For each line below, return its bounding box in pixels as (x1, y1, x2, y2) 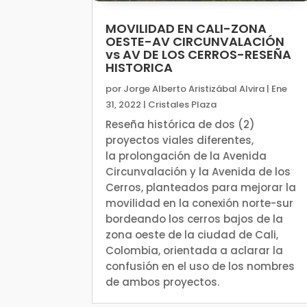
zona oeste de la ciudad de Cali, (106, 228, 279, 243)
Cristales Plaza (148, 98, 217, 112)
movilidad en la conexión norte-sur (106, 196, 294, 211)
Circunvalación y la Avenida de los (106, 164, 291, 180)
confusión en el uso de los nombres (106, 259, 295, 274)
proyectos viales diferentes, (106, 133, 254, 148)
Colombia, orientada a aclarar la (106, 243, 284, 258)
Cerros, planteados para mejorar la (106, 180, 297, 195)
